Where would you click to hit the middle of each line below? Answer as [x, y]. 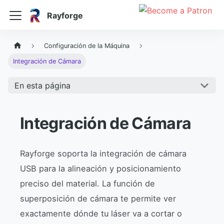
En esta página [42, 85]
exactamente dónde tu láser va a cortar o [101, 214]
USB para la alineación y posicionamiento [100, 169]
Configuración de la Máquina [87, 46]
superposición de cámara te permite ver [98, 199]
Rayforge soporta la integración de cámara [103, 154]
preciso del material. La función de [87, 184]
